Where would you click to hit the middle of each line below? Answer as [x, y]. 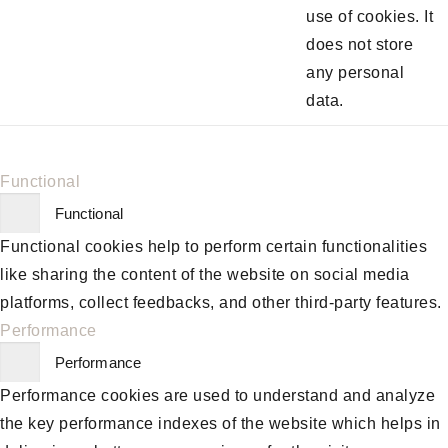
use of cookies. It [369, 16]
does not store [359, 44]
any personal [355, 72]
